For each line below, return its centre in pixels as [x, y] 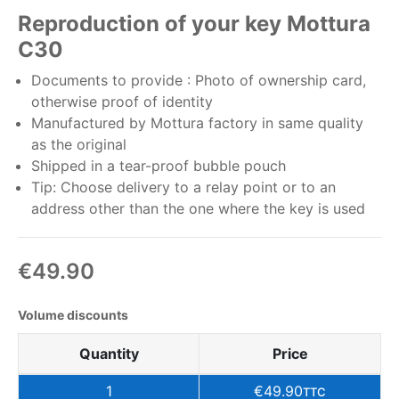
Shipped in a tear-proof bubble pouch [159, 166]
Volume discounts [73, 315]
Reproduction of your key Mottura [194, 24]
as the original [79, 144]
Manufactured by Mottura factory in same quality [197, 123]
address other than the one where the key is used [198, 208]
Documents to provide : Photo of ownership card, [199, 80]
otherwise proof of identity [122, 102]
